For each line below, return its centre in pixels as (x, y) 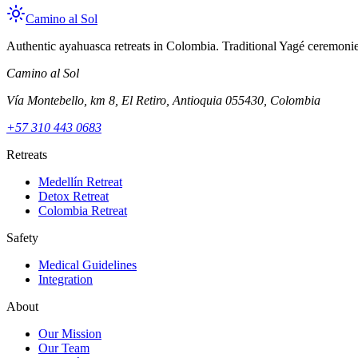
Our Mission (70, 333)
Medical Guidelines (88, 265)
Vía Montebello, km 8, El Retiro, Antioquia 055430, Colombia (163, 100)
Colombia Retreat (83, 210)
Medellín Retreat (80, 181)
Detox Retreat (74, 196)
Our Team (64, 348)
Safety (22, 237)
